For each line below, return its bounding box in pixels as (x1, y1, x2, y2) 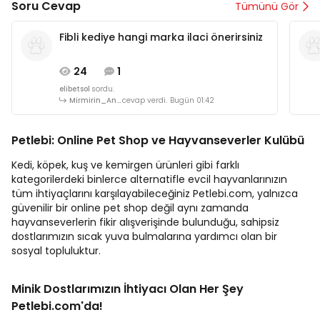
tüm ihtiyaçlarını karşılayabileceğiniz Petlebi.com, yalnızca (11, 186, 298, 201)
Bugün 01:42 (170, 96, 214, 106)
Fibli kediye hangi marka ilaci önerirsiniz (59, 30, 263, 45)
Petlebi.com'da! (11, 298, 103, 315)
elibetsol (59, 84, 90, 94)
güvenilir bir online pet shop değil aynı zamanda (11, 201, 249, 216)
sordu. (91, 84, 114, 94)
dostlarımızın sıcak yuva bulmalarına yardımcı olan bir (11, 229, 277, 244)
